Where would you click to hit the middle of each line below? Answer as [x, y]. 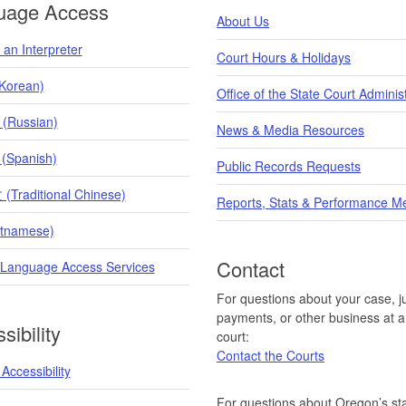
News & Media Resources [290, 129]
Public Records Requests [289, 165]
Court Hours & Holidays [284, 57]
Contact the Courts [271, 355]
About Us [243, 20]
